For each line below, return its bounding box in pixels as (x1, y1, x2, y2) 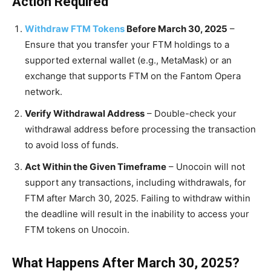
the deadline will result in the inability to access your (25, 208, 249, 220)
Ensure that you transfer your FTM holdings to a (25, 39, 229, 51)
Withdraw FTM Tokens (25, 23, 125, 35)
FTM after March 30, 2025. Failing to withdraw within (25, 192, 250, 204)
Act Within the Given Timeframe (25, 161, 166, 173)
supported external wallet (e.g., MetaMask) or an (25, 54, 232, 67)
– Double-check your (145, 108, 237, 120)
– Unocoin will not (166, 161, 245, 173)
